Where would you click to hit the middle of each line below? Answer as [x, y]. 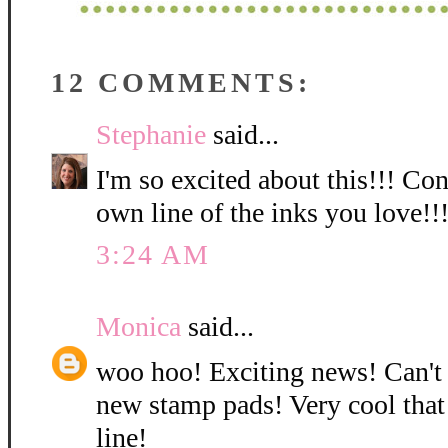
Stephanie [151, 135]
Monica [138, 327]
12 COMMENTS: [181, 83]
